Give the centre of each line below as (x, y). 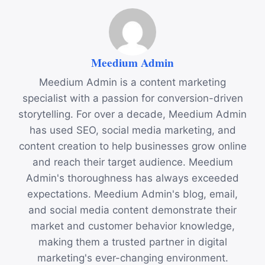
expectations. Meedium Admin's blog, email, (132, 194)
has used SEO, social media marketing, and (132, 130)
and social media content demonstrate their (132, 210)
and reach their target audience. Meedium (132, 162)
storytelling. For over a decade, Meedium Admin (132, 114)
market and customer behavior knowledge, (132, 226)
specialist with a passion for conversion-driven (132, 98)
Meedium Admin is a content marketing (132, 83)
